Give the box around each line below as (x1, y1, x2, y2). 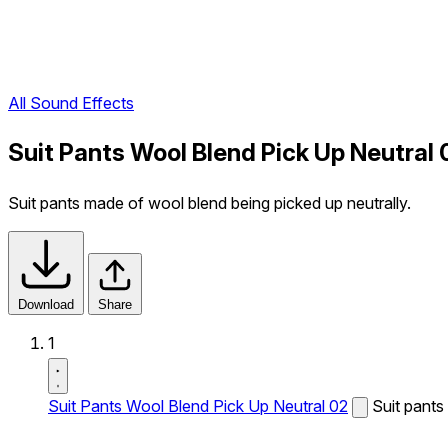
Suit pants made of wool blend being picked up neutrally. (8, 193, 411, 213)
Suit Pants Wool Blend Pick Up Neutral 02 (48, 396, 348, 416)
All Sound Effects (8, 93, 134, 114)
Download (18, 297, 74, 312)
